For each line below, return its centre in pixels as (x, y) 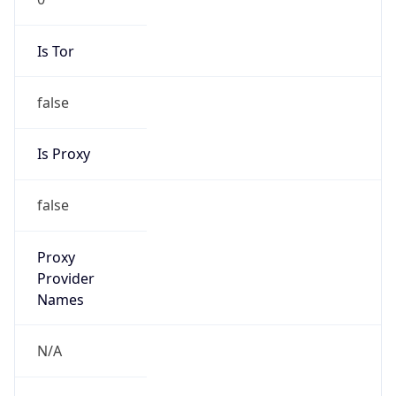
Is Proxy (63, 154)
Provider (65, 278)
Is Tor (55, 51)
